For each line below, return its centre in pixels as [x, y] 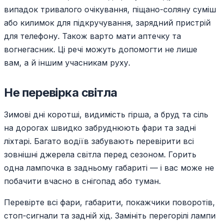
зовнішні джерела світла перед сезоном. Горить [100, 155]
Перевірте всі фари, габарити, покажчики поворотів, [110, 203]
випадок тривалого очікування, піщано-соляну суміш [110, 10]
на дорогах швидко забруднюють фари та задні [100, 128]
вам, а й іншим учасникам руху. [67, 63]
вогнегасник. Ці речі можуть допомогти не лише [101, 50]
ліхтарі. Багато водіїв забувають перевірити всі [99, 141]
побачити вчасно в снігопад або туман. [82, 181]
